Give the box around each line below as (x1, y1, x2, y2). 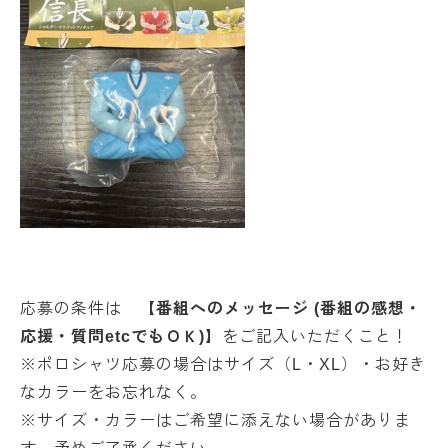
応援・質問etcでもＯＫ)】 (20, 328, 222, 345)
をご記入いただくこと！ (222, 328, 409, 345)
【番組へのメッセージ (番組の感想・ (139, 300, 422, 317)
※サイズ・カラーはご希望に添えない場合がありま (20, 412, 411, 429)
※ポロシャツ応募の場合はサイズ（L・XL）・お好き (20, 356, 426, 373)
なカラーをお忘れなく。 (20, 384, 207, 401)
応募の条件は (20, 300, 139, 317)
